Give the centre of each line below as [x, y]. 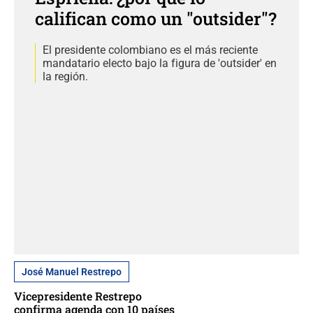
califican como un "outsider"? [156, 18]
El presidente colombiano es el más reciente [150, 50]
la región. [65, 76]
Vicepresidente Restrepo [78, 296]
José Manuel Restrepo [72, 272]
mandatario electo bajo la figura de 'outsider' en [160, 63]
